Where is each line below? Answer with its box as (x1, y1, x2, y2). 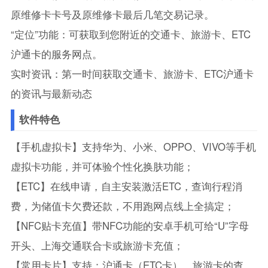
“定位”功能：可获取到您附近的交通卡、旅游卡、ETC (10, 26, 251, 41)
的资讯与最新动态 (10, 86, 92, 100)
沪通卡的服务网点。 (10, 46, 102, 61)
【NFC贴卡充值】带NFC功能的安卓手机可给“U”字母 (10, 218, 249, 233)
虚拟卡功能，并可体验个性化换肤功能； (10, 159, 194, 173)
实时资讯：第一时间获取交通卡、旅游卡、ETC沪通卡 (10, 66, 254, 81)
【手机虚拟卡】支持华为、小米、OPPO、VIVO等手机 (10, 139, 256, 154)
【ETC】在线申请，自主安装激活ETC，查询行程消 (10, 178, 242, 193)
